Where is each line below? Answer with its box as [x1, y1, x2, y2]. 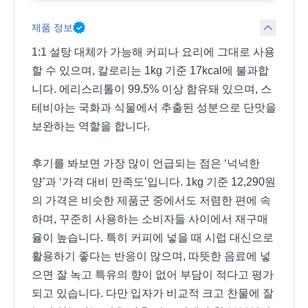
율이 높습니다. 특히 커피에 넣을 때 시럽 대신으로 [32, 232, 274, 244]
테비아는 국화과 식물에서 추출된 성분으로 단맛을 [32, 102, 276, 114]
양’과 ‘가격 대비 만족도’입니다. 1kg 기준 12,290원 [32, 176, 276, 188]
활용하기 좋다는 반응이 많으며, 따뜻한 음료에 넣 [32, 250, 271, 263]
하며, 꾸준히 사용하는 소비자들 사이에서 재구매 [32, 213, 268, 225]
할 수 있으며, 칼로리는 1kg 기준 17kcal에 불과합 [32, 65, 269, 77]
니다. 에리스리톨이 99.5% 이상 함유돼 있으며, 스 [32, 83, 272, 96]
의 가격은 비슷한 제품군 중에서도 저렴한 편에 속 [32, 195, 271, 207]
